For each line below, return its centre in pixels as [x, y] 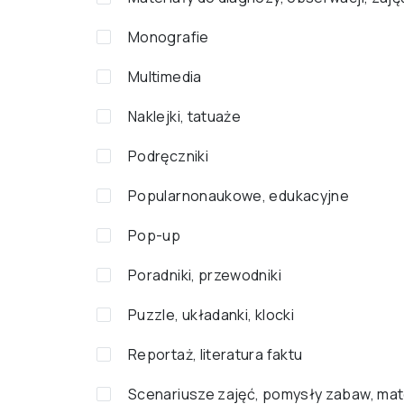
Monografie [169, 37]
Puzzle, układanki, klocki [211, 315]
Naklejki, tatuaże [185, 116]
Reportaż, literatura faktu [216, 354]
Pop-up [155, 235]
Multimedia [165, 77]
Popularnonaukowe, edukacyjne [239, 196]
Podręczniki [168, 156]
